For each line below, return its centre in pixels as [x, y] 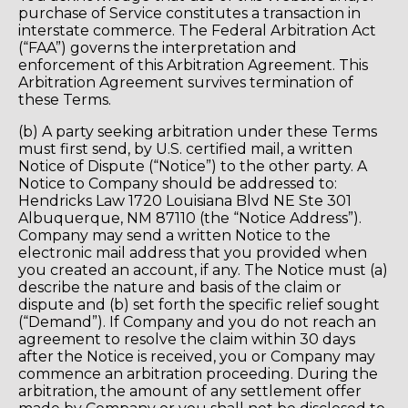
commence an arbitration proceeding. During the [198, 373]
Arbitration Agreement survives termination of [186, 82]
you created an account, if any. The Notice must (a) [203, 270]
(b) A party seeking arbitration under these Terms [198, 131]
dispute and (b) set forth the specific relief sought [199, 304]
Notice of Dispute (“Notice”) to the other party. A [193, 166]
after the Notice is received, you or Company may [197, 356]
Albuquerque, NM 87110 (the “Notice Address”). [190, 218]
